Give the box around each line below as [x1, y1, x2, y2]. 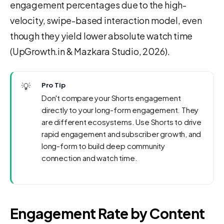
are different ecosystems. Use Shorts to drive [41, 116, 201, 126]
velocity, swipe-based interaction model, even [10, 14, 202, 26]
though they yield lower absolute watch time [10, 29, 193, 41]
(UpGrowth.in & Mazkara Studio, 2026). [10, 45, 170, 57]
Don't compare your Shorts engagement [41, 92, 181, 102]
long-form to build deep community [41, 140, 165, 150]
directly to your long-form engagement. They [41, 104, 199, 114]
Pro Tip [41, 80, 65, 89]
